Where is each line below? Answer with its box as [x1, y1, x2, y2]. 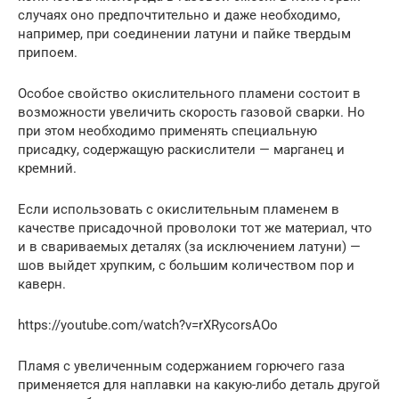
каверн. [18, 275, 66, 292]
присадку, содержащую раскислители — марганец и [18, 141, 345, 158]
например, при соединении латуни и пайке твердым [18, 25, 351, 42]
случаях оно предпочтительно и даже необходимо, [18, 6, 340, 23]
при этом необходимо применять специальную [18, 122, 317, 139]
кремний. [18, 159, 77, 176]
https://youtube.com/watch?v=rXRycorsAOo [18, 316, 278, 333]
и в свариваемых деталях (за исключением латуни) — [18, 238, 361, 255]
